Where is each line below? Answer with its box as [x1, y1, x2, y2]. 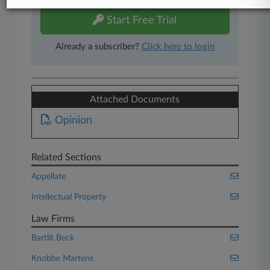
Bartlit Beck [31, 234, 75, 242]
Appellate [31, 172, 66, 181]
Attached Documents [90, 95, 180, 104]
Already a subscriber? [55, 42, 142, 51]
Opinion [52, 115, 93, 126]
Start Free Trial [104, 15, 177, 26]
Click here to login [141, 42, 215, 51]
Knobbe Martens [31, 254, 94, 263]
